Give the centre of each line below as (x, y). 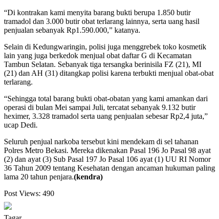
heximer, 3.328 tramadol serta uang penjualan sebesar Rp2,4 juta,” (106, 116)
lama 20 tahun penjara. (39, 177)
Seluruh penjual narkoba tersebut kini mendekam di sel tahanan (101, 142)
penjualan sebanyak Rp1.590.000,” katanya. (72, 30)
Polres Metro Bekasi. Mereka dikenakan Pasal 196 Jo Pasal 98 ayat (107, 151)
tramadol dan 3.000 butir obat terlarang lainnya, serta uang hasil (102, 22)
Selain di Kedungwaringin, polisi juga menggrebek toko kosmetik (105, 47)
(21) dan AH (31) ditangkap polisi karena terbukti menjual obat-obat (109, 73)
